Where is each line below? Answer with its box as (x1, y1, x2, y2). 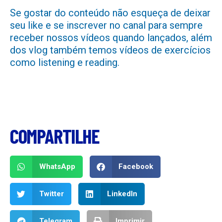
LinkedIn (107, 189, 137, 198)
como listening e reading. (10, 56, 119, 69)
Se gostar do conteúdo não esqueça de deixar (10, 7, 211, 19)
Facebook (118, 162, 153, 171)
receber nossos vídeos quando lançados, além (10, 32, 212, 44)
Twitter (39, 189, 64, 198)
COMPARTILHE (10, 123, 100, 148)
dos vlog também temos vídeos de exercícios (10, 44, 211, 56)
